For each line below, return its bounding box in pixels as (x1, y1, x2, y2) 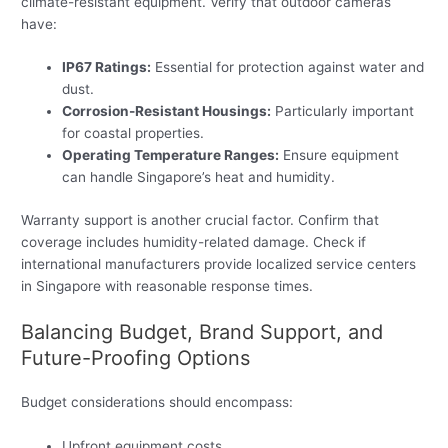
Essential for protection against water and (151, 59, 425, 76)
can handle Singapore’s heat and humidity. (62, 169, 336, 186)
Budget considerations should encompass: (21, 393, 294, 410)
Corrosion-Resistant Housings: (62, 103, 272, 120)
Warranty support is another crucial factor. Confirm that (21, 211, 380, 228)
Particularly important (271, 103, 415, 120)
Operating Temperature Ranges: (62, 147, 280, 164)
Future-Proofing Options (21, 345, 251, 370)
